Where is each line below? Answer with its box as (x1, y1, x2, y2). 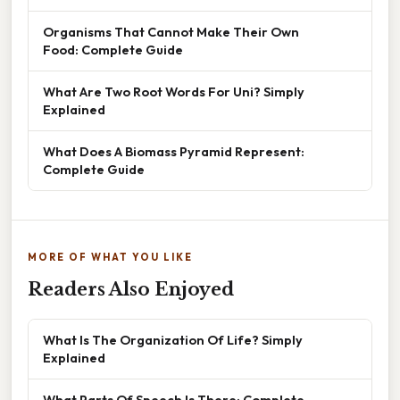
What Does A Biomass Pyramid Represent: (43, 143, 304, 161)
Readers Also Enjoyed (28, 279, 234, 301)
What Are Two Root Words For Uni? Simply (43, 83, 304, 101)
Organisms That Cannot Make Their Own (43, 23, 299, 41)
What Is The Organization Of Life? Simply (43, 331, 303, 349)
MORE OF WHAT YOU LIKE (28, 251, 193, 264)
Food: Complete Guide (43, 41, 183, 59)
